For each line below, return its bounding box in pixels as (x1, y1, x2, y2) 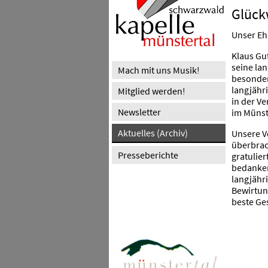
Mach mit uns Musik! (118, 64, 200, 76)
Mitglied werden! (118, 85, 185, 97)
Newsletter (118, 106, 161, 118)
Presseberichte (118, 149, 178, 161)
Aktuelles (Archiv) (118, 127, 188, 139)
